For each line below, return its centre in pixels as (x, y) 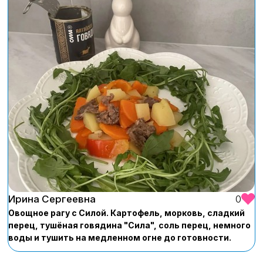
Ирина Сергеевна (52, 199)
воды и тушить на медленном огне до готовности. (120, 237)
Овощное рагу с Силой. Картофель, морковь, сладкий (127, 213)
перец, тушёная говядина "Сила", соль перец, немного (129, 225)
